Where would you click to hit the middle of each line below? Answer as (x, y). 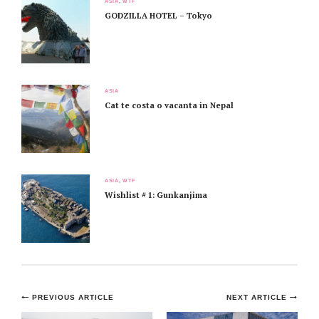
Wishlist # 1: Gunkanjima (156, 195)
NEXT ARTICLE (258, 298)
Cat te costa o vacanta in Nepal (169, 105)
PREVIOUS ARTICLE (73, 298)
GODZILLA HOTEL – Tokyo (158, 16)
